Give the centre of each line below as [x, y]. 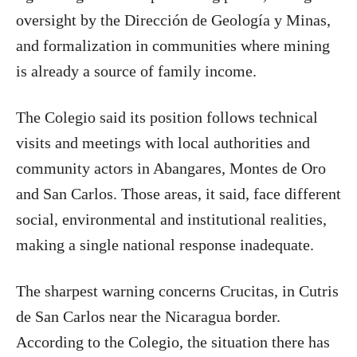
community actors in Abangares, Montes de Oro [171, 168]
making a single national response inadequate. [165, 244]
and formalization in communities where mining [173, 45]
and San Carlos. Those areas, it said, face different [178, 193]
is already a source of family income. [136, 71]
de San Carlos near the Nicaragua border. [148, 316]
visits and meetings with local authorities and [163, 142]
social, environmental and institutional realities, [171, 219]
